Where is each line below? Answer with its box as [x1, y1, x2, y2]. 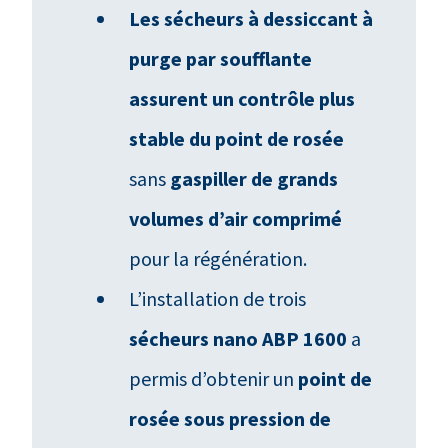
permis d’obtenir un [129, 365, 299, 391]
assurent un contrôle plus [129, 85, 356, 111]
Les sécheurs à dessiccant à [129, 5, 374, 31]
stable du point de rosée [129, 125, 345, 151]
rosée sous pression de [129, 405, 332, 431]
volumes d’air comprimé [129, 205, 343, 231]
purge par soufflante [129, 45, 313, 71]
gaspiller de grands [170, 165, 339, 191]
